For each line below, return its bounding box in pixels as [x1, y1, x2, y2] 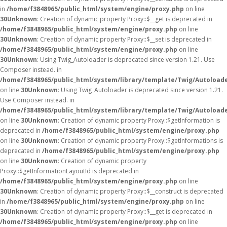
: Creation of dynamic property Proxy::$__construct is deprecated [37, 187, 223, 196]
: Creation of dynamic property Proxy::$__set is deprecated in [37, 35, 212, 44]
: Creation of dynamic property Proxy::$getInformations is [58, 136, 223, 145]
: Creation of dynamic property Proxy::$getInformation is [58, 116, 220, 125]
